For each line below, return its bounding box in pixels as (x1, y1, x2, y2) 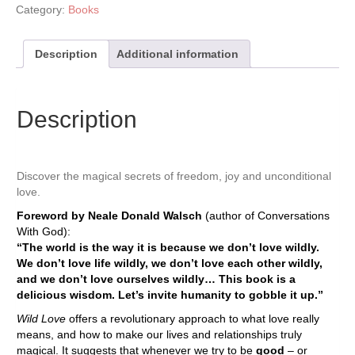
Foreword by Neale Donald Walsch (17, 208, 202, 222)
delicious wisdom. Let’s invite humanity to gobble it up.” (17, 288, 323, 301)
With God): (17, 224, 71, 238)
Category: (16, 3, 68, 16)
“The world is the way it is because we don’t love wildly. (17, 240, 319, 254)
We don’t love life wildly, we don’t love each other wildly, (17, 256, 323, 269)
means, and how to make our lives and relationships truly (17, 327, 302, 341)
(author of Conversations (202, 208, 330, 222)
